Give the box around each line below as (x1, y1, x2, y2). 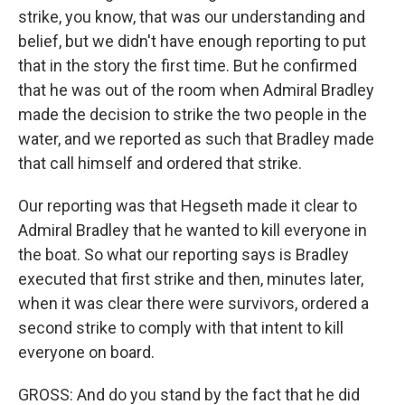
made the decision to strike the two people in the (18, 105, 367, 124)
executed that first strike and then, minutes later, (18, 269, 363, 288)
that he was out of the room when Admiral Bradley (18, 80, 374, 99)
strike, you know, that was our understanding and (18, 7, 365, 26)
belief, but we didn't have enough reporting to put (18, 32, 366, 51)
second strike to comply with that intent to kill (18, 318, 344, 337)
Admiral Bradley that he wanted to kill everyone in (18, 221, 367, 240)
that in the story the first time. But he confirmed (18, 56, 357, 75)
